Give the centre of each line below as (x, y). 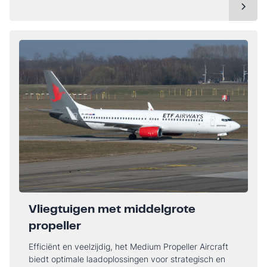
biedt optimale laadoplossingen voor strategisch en (127, 259)
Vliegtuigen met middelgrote (112, 210)
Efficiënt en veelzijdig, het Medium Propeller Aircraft (128, 247)
